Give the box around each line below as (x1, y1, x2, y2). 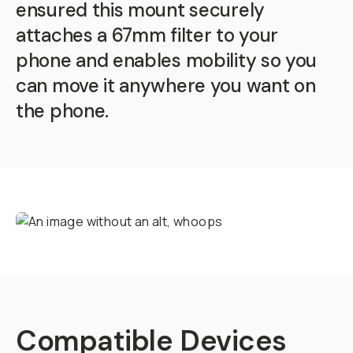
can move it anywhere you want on (16, 73, 316, 98)
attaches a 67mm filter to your (16, 23, 279, 47)
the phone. (16, 98, 109, 123)
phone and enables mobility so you (16, 48, 318, 72)
